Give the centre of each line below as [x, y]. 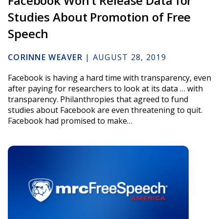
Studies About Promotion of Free [99, 17]
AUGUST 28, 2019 [129, 57]
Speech [28, 34]
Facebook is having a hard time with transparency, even [109, 78]
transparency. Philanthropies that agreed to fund [98, 99]
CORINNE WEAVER [45, 57]
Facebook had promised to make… [70, 121]
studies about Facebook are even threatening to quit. [105, 110]
